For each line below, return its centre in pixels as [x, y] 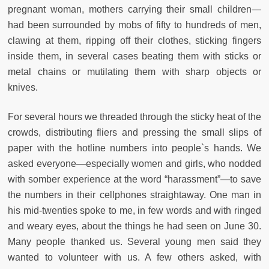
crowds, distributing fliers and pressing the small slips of [134, 133]
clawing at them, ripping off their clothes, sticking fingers [134, 41]
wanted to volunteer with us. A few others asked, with [134, 258]
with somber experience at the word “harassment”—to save [134, 180]
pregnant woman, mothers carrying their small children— [134, 10]
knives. [23, 88]
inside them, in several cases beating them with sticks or [134, 56]
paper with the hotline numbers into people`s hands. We [134, 148]
